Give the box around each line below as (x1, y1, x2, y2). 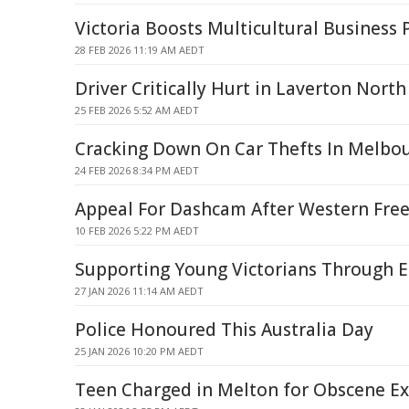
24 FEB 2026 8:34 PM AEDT (75, 163, 199, 177)
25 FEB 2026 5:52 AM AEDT (75, 103, 199, 117)
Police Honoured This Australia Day (75, 318, 373, 341)
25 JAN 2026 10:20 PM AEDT (75, 344, 204, 358)
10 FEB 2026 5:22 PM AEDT (75, 224, 199, 237)
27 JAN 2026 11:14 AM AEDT (75, 284, 204, 298)
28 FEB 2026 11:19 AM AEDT (75, 43, 204, 57)
